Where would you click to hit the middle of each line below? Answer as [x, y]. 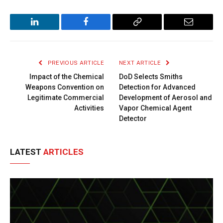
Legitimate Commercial [66, 98]
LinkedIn [50, 29]
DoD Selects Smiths [151, 77]
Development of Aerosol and [166, 98]
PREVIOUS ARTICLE [75, 63]
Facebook [103, 29]
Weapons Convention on [65, 87]
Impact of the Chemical [67, 77]
